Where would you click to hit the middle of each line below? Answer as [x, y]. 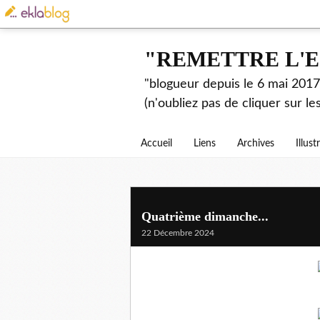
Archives [256, 144]
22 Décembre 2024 [178, 233]
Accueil [156, 144]
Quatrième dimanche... [205, 216]
